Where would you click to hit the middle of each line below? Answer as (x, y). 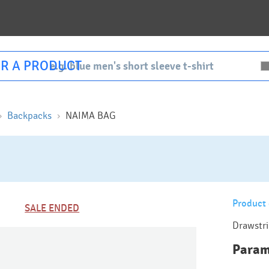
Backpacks (29, 116)
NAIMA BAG (91, 116)
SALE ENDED (52, 209)
